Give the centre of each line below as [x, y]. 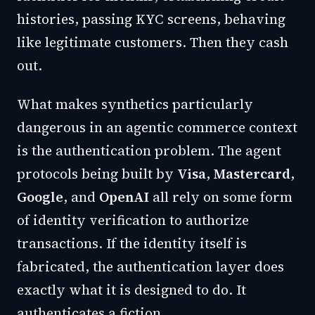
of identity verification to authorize [133, 220]
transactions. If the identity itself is [132, 243]
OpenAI [124, 197]
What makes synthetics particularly [135, 104]
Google [40, 197]
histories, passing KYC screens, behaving [151, 19]
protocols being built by [97, 174]
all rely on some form [221, 197]
